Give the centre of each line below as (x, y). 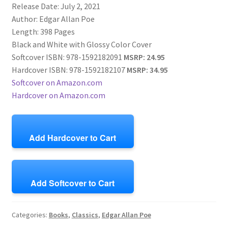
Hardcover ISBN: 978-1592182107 (69, 70)
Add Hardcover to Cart (73, 138)
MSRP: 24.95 (144, 57)
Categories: (30, 215)
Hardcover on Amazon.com (58, 95)
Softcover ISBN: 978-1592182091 (67, 57)
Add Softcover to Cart (73, 183)
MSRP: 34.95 (147, 70)
